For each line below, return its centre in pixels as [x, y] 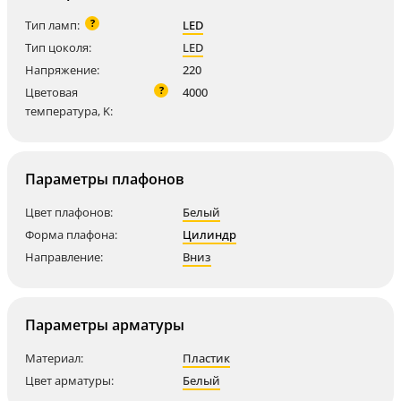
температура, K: [69, 111]
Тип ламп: [52, 25]
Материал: [54, 358]
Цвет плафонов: [69, 212]
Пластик [206, 358]
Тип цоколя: [58, 47]
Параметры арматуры [105, 324]
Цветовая [51, 92]
